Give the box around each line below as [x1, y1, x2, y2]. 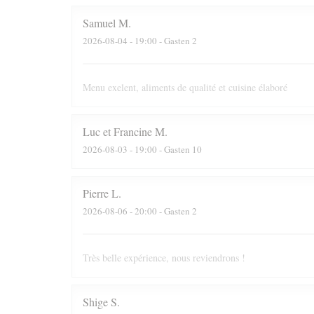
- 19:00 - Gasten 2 [128, 34, 197, 47]
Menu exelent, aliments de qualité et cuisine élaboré [83, 81, 287, 94]
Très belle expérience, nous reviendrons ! [83, 251, 245, 264]
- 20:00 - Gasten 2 [128, 204, 197, 217]
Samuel [83, 15, 116, 30]
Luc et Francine [83, 124, 152, 139]
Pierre [83, 186, 109, 200]
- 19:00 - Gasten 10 [128, 142, 202, 156]
